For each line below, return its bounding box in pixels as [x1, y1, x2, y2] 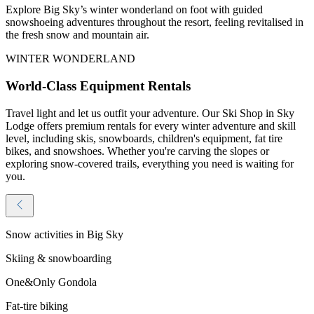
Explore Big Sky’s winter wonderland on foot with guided [6, 4, 263, 16]
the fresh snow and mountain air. [6, 29, 149, 41]
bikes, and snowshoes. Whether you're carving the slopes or [6, 144, 269, 157]
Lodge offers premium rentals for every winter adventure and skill [6, 119, 296, 132]
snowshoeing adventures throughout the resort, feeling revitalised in [6, 16, 303, 29]
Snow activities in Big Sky [6, 228, 123, 240]
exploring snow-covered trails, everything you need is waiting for [6, 157, 294, 170]
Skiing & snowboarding [6, 252, 111, 264]
